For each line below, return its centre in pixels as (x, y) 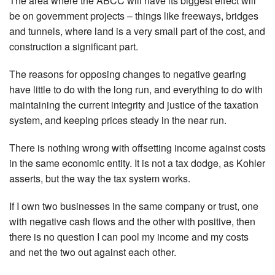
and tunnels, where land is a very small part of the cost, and (137, 31)
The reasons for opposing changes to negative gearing (128, 74)
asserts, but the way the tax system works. (100, 178)
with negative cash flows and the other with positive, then (132, 221)
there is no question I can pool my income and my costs (129, 236)
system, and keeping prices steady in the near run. (118, 120)
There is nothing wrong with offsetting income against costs (137, 147)
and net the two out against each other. (93, 252)
